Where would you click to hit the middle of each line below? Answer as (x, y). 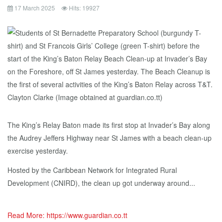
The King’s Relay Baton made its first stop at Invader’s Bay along (109, 125)
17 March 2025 (35, 8)
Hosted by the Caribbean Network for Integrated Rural (92, 170)
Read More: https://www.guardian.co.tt (67, 215)
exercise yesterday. (38, 151)
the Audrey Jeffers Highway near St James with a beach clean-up (110, 138)
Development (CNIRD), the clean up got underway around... (101, 183)
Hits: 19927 (84, 8)
